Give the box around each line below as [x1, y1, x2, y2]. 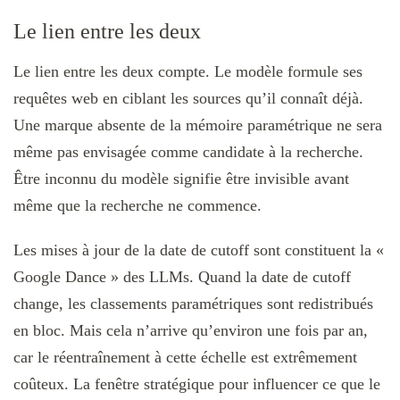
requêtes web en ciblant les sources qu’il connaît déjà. [13, 88, 363, 107]
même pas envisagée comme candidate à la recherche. [13, 142, 363, 161]
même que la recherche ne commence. [13, 196, 262, 214]
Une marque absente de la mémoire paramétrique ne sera [13, 115, 382, 134]
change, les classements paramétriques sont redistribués [13, 294, 373, 312]
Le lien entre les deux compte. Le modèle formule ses [13, 62, 362, 80]
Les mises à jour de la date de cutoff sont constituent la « [13, 240, 384, 259]
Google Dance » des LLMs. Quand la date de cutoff [13, 267, 351, 286]
